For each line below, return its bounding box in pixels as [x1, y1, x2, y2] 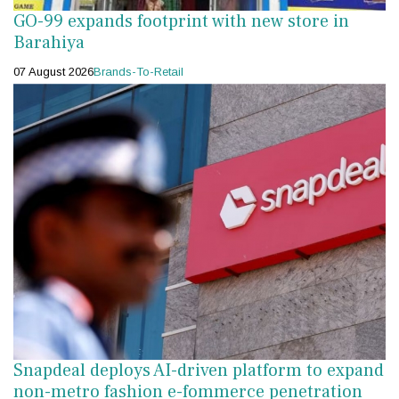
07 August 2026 [13, 65, 94, 79]
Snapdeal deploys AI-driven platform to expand [13, 359, 384, 383]
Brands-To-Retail [94, 65, 183, 79]
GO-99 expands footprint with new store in [13, 10, 349, 34]
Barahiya [13, 31, 85, 55]
